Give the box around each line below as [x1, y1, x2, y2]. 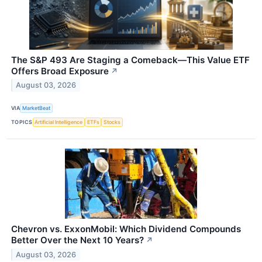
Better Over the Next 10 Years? [11, 234, 144, 246]
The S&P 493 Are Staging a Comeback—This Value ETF [11, 54, 250, 65]
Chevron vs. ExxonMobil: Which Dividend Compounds [11, 223, 241, 235]
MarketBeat [22, 105, 51, 112]
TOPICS [11, 119, 33, 126]
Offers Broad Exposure [11, 65, 109, 77]
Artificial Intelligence [35, 119, 83, 126]
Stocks [104, 119, 121, 126]
